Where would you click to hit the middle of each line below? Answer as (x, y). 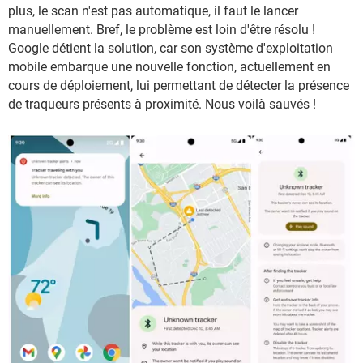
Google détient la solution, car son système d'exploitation (171, 49)
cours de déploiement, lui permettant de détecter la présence (179, 86)
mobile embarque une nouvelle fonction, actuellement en (169, 67)
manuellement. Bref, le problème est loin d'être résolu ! (162, 30)
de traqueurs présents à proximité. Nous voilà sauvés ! (162, 105)
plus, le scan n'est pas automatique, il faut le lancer (153, 11)
